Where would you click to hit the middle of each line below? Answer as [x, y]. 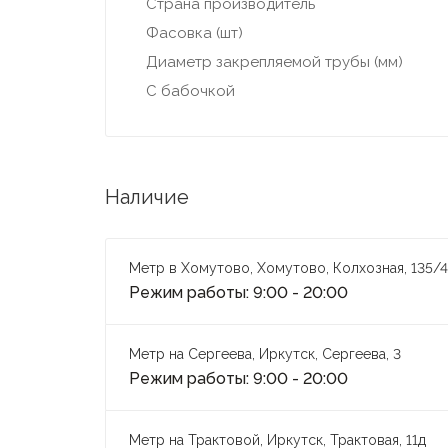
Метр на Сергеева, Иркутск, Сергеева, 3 [266, 354]
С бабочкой [190, 91]
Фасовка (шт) [194, 33]
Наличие [146, 197]
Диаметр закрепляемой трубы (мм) [274, 62]
